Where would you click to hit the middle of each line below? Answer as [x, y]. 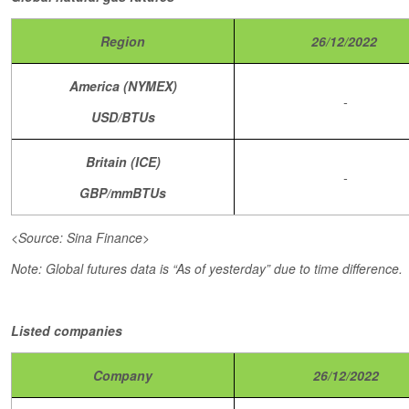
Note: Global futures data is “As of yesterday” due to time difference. [207, 268]
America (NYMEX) [123, 86]
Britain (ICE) [123, 162]
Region [123, 41]
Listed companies [67, 330]
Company [123, 375]
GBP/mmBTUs [123, 193]
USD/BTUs [123, 117]
